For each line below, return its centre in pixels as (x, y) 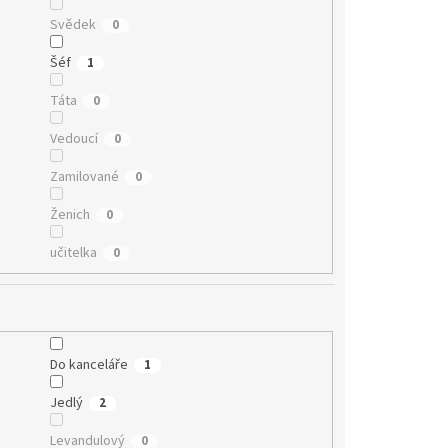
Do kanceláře (88, 365)
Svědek (72, 24)
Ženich (69, 214)
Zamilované (84, 176)
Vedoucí (73, 138)
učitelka (73, 252)
